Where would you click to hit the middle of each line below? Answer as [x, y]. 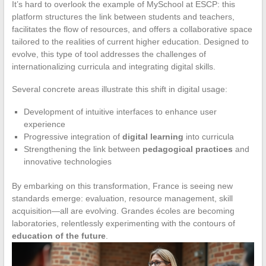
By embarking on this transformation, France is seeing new [122, 186]
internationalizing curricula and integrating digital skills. [113, 66]
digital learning [153, 136]
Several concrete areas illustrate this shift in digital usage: [119, 89]
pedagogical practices [187, 149]
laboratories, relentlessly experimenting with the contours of [123, 223]
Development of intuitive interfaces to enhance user [120, 111]
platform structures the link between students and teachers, [123, 16]
